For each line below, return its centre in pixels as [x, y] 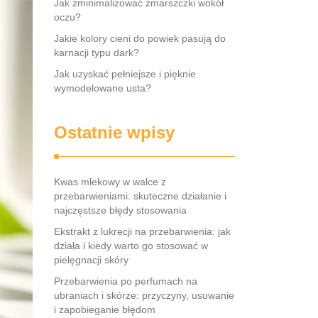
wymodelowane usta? [103, 88]
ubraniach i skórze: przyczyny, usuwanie [144, 295]
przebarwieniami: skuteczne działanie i [140, 196]
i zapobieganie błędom [105, 309]
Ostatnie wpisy [114, 132]
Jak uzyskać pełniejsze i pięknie [125, 74]
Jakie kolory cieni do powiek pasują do [140, 38]
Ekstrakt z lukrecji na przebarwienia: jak [142, 231]
